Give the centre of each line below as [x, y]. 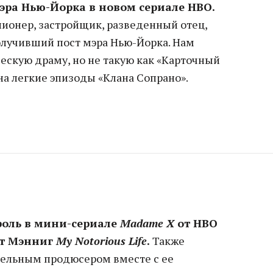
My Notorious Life [102, 241]
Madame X [147, 223]
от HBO [196, 223]
